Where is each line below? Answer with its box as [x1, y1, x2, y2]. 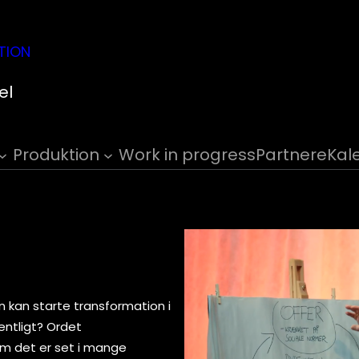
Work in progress [119, 143, 256, 166]
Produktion [13, 143, 100, 166]
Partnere [256, 143, 328, 166]
